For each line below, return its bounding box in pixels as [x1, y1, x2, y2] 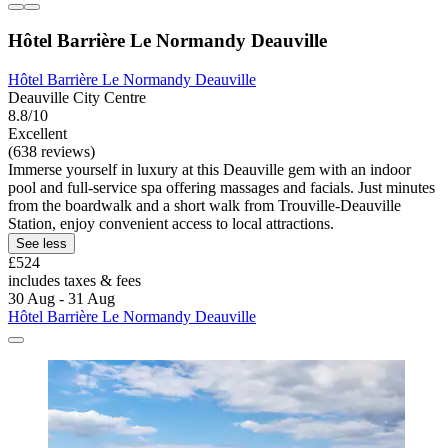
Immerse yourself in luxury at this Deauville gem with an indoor [8, 160, 411, 178]
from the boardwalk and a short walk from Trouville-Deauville [8, 196, 401, 214]
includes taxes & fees [8, 271, 141, 289]
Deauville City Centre [8, 88, 146, 106]
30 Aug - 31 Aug [8, 289, 115, 307]
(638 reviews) [8, 142, 95, 160]
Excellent [8, 124, 67, 142]
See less [16, 235, 67, 251]
